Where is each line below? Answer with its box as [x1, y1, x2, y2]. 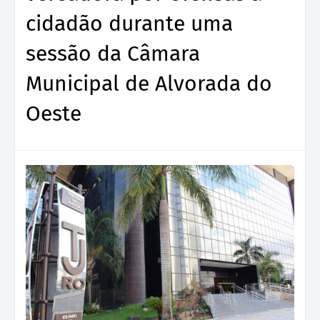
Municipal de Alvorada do [26, 70, 272, 96]
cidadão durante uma [26, 10, 233, 36]
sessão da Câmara [26, 40, 200, 66]
